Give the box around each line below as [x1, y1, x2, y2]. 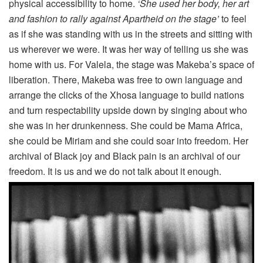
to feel [221, 12, 247, 26]
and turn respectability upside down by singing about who [9, 103, 247, 117]
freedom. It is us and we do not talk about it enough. [9, 164, 221, 178]
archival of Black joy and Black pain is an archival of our [9, 149, 240, 163]
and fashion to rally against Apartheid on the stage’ [9, 12, 221, 26]
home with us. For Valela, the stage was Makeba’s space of [9, 58, 254, 72]
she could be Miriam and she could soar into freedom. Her [9, 134, 248, 148]
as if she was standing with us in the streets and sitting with [9, 27, 252, 41]
